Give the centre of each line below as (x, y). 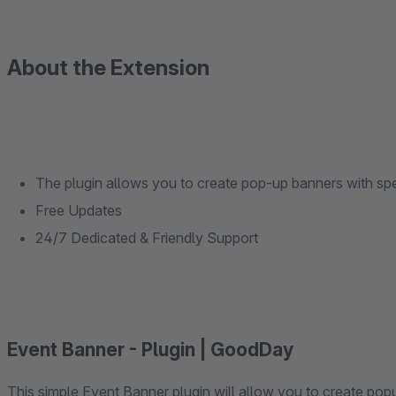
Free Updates (79, 210)
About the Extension (108, 68)
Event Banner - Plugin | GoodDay (150, 350)
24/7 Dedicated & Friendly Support (147, 238)
